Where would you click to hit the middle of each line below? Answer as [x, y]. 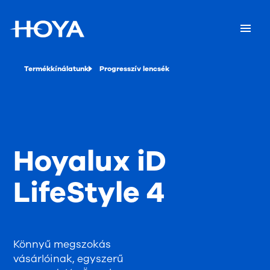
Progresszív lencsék [134, 69]
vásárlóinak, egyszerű [69, 259]
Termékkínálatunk [56, 69]
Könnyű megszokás [62, 244]
